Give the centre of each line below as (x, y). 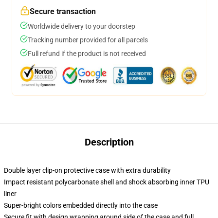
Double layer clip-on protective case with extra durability (87, 170)
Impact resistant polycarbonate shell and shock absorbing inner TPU (107, 182)
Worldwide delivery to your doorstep (82, 26)
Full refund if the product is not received (87, 54)
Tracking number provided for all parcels (88, 40)
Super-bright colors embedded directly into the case (81, 205)
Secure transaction (63, 11)
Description (109, 142)
